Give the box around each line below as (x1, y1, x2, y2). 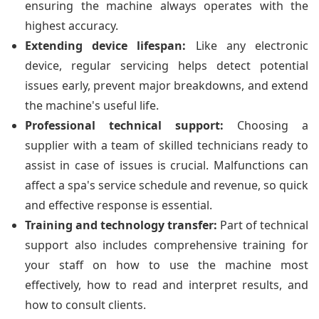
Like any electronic (186, 37, 309, 53)
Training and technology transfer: (25, 216, 217, 233)
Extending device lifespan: (25, 37, 187, 53)
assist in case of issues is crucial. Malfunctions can (25, 157, 308, 173)
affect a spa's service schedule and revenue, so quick (25, 177, 308, 193)
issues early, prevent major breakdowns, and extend (25, 77, 308, 93)
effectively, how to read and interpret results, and (25, 276, 308, 293)
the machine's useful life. (25, 97, 159, 113)
